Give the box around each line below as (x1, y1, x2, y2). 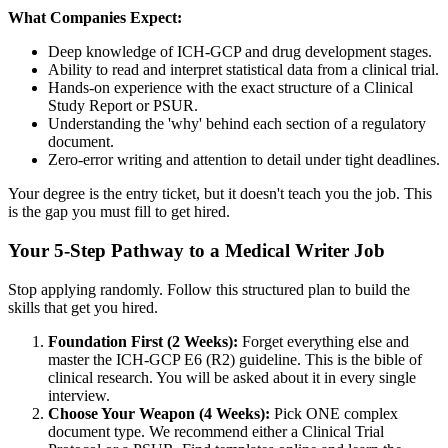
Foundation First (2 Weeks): (48, 332, 238, 350)
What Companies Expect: (8, 9, 182, 27)
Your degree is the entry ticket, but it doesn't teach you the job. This (8, 185, 432, 203)
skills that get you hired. (8, 298, 158, 316)
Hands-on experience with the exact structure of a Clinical (48, 79, 413, 97)
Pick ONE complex (270, 404, 398, 422)
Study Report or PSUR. (48, 97, 198, 115)
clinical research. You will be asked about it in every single (48, 368, 416, 386)
